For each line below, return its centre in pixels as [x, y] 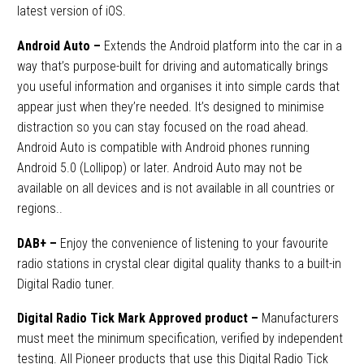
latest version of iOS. [71, 11]
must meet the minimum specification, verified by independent [180, 339]
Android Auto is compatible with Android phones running [163, 147]
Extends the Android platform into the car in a [223, 45]
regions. [38, 208]
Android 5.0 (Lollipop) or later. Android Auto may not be [160, 167]
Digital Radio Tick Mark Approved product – [139, 318]
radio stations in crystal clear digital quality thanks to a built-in [179, 263]
